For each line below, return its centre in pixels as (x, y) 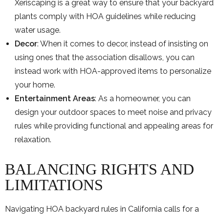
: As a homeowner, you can (143, 98)
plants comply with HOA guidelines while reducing (105, 16)
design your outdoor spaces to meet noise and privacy (113, 112)
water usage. (38, 30)
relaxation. (33, 139)
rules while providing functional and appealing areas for (114, 126)
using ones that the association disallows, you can (105, 57)
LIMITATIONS (54, 185)
